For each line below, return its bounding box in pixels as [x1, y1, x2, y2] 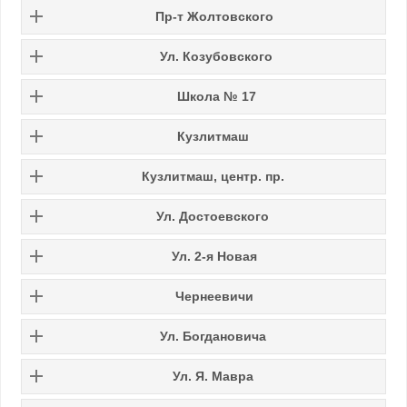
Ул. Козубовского [160, 48, 273, 64]
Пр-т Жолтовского [155, 8, 273, 24]
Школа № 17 [176, 88, 256, 104]
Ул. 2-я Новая [172, 248, 257, 263]
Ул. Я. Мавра [172, 368, 253, 383]
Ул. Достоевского [156, 208, 269, 223]
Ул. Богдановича [159, 328, 266, 343]
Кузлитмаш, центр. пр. [141, 168, 284, 184]
